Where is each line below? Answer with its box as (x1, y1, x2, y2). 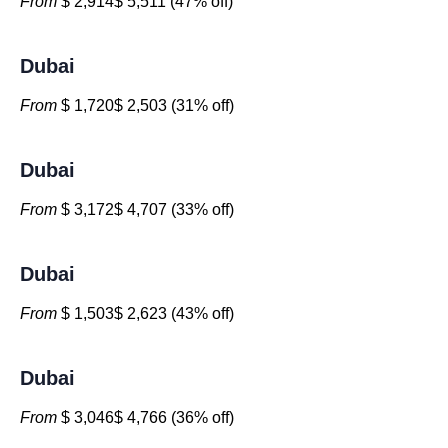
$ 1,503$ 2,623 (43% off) (57, 305, 234, 322)
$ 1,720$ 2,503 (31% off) (57, 97, 234, 114)
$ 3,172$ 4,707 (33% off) (57, 201, 234, 218)
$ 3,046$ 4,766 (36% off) (57, 409, 234, 426)
